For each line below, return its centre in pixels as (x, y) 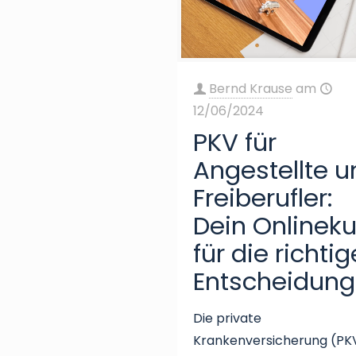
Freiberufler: (263, 197)
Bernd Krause (251, 88)
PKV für (235, 142)
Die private (228, 318)
